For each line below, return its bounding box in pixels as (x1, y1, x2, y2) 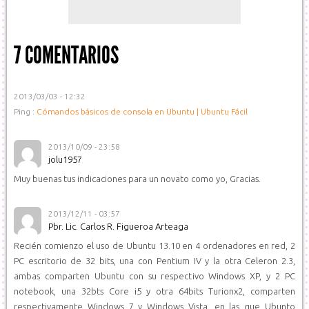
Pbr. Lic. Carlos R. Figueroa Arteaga (48, 221, 188, 231)
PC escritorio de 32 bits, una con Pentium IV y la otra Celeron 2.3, (14, 256, 295, 266)
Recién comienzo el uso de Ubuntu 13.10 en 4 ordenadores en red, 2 (14, 241, 295, 250)
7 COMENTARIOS (14, 41, 119, 70)
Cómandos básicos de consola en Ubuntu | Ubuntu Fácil (37, 107, 248, 116)
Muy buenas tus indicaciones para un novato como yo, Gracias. (14, 174, 261, 183)
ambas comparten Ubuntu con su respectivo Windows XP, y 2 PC (14, 271, 295, 281)
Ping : (14, 107, 37, 116)
